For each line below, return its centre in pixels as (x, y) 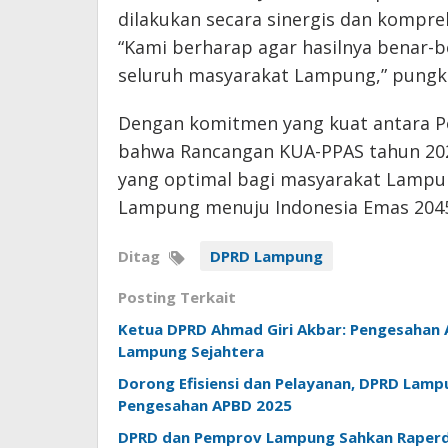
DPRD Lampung (266, 255)
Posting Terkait (177, 296)
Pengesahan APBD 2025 (205, 404)
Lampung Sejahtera (191, 350)
